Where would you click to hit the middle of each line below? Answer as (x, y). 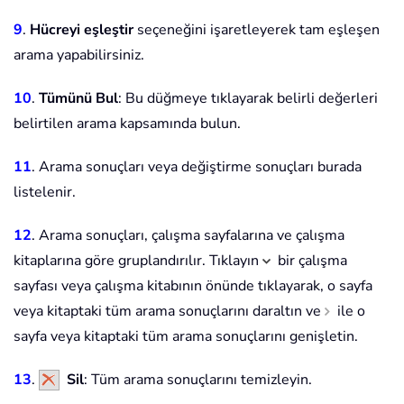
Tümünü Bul (78, 98)
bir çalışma (309, 260)
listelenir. (45, 192)
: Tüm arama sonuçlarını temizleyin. (198, 379)
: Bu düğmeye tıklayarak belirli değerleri (248, 98)
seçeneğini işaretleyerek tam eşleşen (257, 29)
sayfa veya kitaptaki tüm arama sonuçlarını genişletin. (186, 336)
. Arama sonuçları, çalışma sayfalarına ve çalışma (188, 235)
